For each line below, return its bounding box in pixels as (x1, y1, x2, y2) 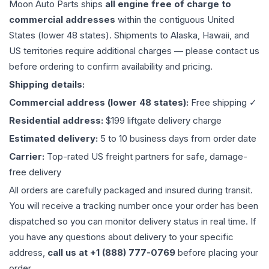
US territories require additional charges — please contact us (9, 45, 259, 56)
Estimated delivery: (9, 133, 100, 144)
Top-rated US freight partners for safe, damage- (47, 151, 247, 162)
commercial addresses (9, 14, 115, 25)
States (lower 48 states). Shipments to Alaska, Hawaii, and (9, 29, 249, 41)
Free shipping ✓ (191, 97, 257, 108)
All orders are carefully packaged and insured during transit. (9, 184, 253, 196)
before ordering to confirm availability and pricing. (9, 61, 213, 72)
